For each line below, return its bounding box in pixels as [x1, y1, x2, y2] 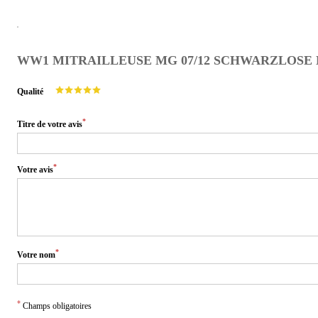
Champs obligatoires [21, 301, 92, 312]
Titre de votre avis [17, 119, 82, 130]
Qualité [17, 87, 43, 97]
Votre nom [17, 250, 55, 261]
